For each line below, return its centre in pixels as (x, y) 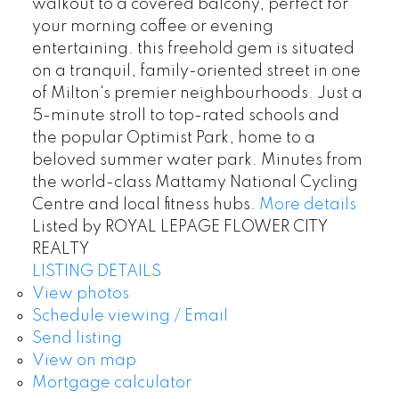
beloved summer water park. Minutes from (197, 160)
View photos (80, 293)
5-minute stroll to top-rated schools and (185, 115)
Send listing (77, 338)
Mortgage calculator (111, 383)
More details (307, 204)
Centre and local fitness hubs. (143, 204)
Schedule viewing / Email (130, 316)
